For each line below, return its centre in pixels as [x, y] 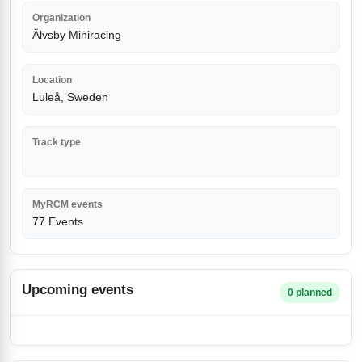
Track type [57, 142]
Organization [61, 18]
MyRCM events [67, 204]
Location [52, 80]
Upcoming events [78, 290]
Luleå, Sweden [70, 97]
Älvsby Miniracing [77, 35]
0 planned [310, 293]
